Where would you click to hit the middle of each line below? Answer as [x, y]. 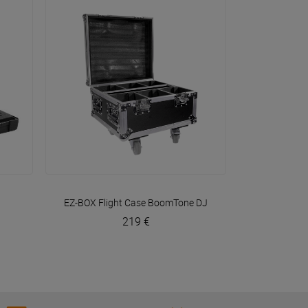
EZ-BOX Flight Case [105, 202]
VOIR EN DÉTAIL [139, 198]
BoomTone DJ [178, 202]
